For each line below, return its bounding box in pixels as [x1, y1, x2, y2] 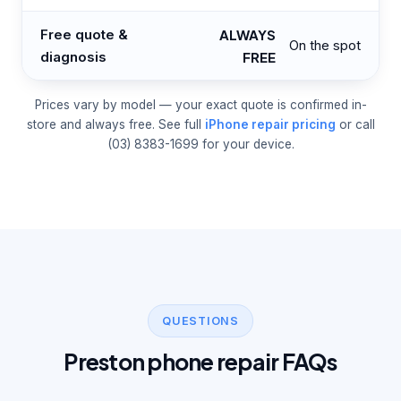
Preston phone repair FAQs [64, 346, 337, 376]
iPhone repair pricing [204, 116, 336, 132]
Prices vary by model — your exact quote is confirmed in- [34, 97, 367, 112]
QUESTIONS [162, 313, 239, 328]
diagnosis [40, 47, 107, 65]
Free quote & [40, 25, 128, 43]
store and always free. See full [26, 116, 205, 132]
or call [335, 116, 375, 132]
